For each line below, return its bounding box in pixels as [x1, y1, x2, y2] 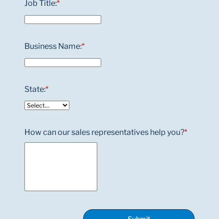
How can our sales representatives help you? [24, 128, 184, 137]
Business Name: [24, 42, 82, 51]
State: [24, 85, 45, 94]
